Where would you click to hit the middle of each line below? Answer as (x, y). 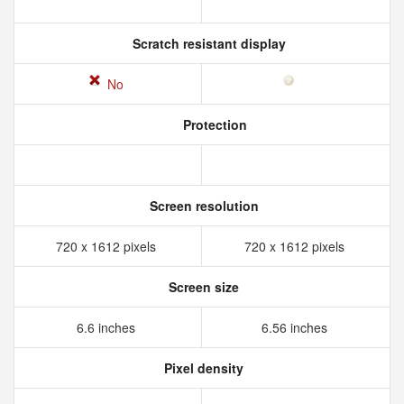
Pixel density (202, 368)
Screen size (202, 287)
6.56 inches (296, 327)
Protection (213, 124)
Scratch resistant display (207, 43)
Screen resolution (202, 206)
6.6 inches (108, 327)
